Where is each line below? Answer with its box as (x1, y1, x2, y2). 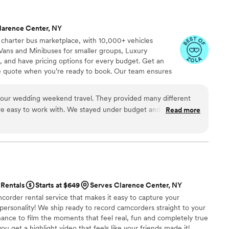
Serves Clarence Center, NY (90, 180, 182, 189)
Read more (166, 105, 200, 114)
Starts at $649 (35, 180, 80, 189)
